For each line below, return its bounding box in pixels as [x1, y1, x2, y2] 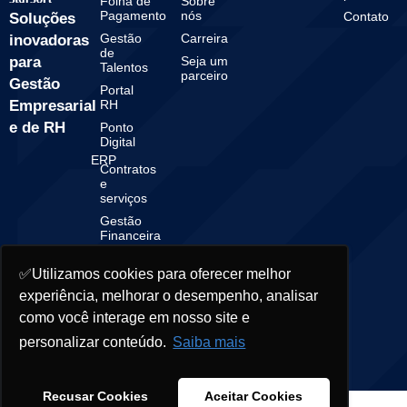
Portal [99, 82, 134, 97]
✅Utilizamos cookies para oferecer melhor [19, 265, 292, 282]
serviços [99, 190, 147, 205]
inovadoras [9, 31, 89, 49]
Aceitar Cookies [204, 389, 303, 404]
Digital [99, 134, 135, 149]
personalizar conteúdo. [19, 334, 167, 351]
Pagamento [99, 7, 166, 23]
